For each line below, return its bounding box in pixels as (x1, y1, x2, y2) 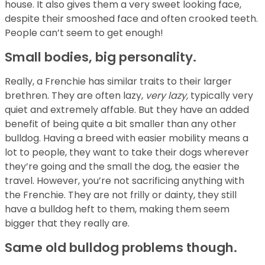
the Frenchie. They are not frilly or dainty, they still (5, 188, 237, 202)
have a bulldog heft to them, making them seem (5, 202, 230, 216)
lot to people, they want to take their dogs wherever (5, 146, 249, 160)
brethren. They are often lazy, (5, 89, 146, 103)
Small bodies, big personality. (5, 48, 196, 67)
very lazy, (146, 89, 188, 103)
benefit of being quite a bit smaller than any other (5, 117, 237, 131)
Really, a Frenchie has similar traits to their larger (5, 75, 232, 89)
